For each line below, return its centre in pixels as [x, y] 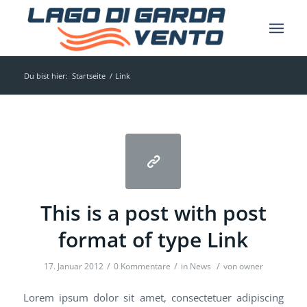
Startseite [88, 76]
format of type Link [153, 240]
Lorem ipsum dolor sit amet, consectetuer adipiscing [153, 297]
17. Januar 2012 [73, 266]
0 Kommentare [142, 266]
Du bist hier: [46, 76]
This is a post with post [153, 213]
